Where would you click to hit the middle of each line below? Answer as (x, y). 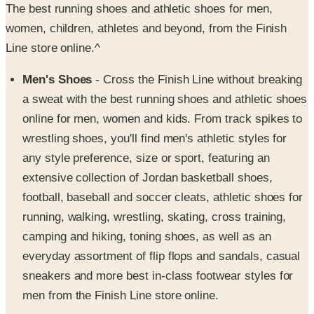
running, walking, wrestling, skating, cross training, (155, 184)
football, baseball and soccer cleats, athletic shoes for (163, 164)
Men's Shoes (57, 46)
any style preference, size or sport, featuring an (146, 125)
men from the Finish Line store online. (121, 262)
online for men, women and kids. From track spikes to (163, 86)
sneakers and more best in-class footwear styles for (158, 243)
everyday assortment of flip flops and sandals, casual (162, 223)
